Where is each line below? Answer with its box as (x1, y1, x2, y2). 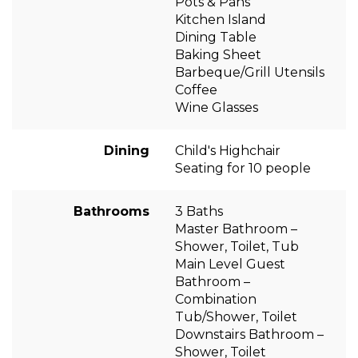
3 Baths (175, 203, 223, 219)
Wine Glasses (175, 99, 258, 115)
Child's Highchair (175, 142, 280, 158)
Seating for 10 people (175, 160, 311, 176)
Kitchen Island (175, 11, 266, 27)
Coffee (175, 82, 217, 97)
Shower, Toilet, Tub (175, 238, 299, 254)
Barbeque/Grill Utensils (175, 64, 324, 80)
